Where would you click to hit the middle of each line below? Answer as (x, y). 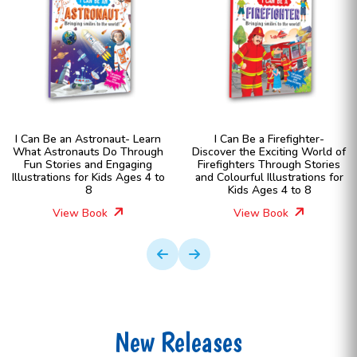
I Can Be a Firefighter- (269, 139)
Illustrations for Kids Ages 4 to (88, 177)
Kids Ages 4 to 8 (269, 190)
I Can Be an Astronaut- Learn (88, 139)
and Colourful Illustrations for (269, 177)
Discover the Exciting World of (269, 152)
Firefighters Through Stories (269, 165)
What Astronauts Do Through (88, 152)
